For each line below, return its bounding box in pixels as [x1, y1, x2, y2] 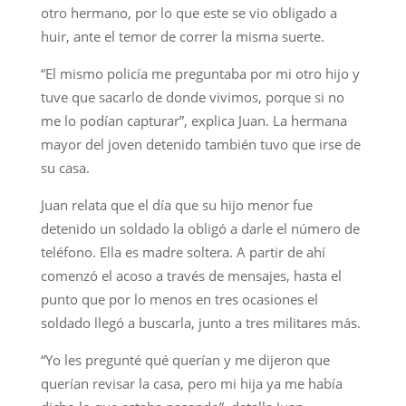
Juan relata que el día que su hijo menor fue [40, 195, 313, 214]
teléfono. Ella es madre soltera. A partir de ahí [40, 242, 325, 261]
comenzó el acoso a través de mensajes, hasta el [40, 266, 342, 285]
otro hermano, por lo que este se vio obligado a [40, 3, 337, 22]
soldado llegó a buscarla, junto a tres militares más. [40, 313, 361, 332]
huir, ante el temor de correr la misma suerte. [40, 26, 324, 45]
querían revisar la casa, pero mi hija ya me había [40, 373, 343, 392]
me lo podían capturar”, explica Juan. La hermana [40, 111, 347, 130]
